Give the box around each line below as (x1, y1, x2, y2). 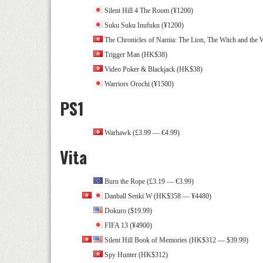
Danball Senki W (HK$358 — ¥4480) (103, 192, 211, 200)
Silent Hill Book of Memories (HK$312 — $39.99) (103, 236, 248, 244)
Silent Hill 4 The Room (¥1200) (103, 6, 193, 15)
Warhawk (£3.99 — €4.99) (103, 129, 180, 137)
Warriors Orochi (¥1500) (103, 80, 174, 88)
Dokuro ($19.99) (103, 207, 152, 215)
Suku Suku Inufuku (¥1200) (103, 21, 184, 29)
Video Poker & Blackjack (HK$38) (103, 65, 203, 73)
